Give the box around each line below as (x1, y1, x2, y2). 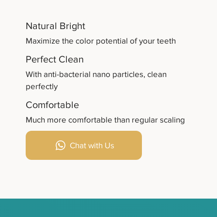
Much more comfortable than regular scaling (25, 115, 185, 124)
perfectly (25, 81, 58, 91)
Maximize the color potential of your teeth (25, 36, 176, 46)
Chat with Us (69, 140, 114, 150)
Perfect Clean (25, 54, 84, 65)
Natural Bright (25, 20, 85, 31)
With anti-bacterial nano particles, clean (25, 69, 167, 79)
